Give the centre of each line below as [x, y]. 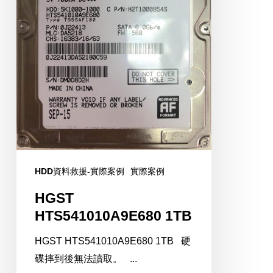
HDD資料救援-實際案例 [79, 172]
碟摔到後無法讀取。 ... [86, 259]
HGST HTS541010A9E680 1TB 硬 [112, 241]
